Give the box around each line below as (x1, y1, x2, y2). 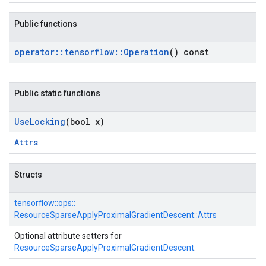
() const (169, 46, 209, 58)
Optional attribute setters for (14, 231, 122, 240)
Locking (30, 116, 65, 127)
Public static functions (14, 88, 100, 98)
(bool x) (65, 116, 104, 127)
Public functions (14, 19, 77, 28)
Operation (123, 46, 169, 58)
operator (14, 46, 55, 58)
